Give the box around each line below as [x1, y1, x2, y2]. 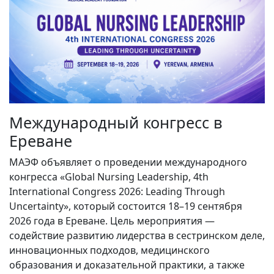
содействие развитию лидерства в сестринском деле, [9, 229, 265, 243]
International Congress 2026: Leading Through [9, 185, 225, 199]
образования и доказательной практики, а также [9, 258, 245, 272]
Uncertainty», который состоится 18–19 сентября [9, 199, 242, 213]
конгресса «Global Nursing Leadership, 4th [9, 170, 209, 184]
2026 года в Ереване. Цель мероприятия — [9, 214, 215, 228]
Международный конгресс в [9, 112, 223, 133]
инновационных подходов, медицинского [9, 243, 210, 257]
